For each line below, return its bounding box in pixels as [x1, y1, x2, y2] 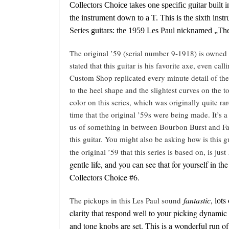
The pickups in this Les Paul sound [70, 195, 184, 206]
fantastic [184, 195, 211, 206]
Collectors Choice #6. [70, 172, 140, 183]
